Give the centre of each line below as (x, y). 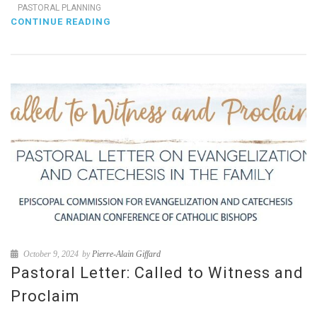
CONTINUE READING (61, 21)
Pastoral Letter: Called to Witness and (157, 273)
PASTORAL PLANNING (59, 7)
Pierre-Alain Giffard (126, 254)
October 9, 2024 (50, 254)
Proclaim (45, 296)
